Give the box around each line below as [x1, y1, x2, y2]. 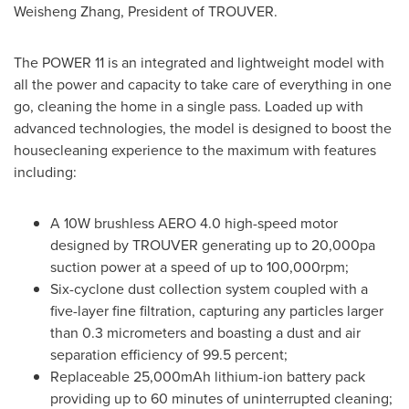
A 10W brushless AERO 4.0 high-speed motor [50, 212, 338, 234]
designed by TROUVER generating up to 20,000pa [50, 234, 375, 256]
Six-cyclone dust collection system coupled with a [50, 278, 368, 299]
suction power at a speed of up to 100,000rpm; [50, 256, 349, 278]
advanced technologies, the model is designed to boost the [14, 117, 392, 139]
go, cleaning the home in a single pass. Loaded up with [14, 95, 363, 117]
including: [14, 161, 77, 183]
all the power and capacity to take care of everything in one [14, 73, 392, 95]
